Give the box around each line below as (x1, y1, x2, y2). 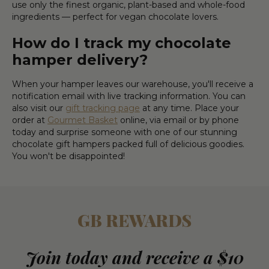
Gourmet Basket (47, 114, 118, 125)
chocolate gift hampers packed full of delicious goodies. (12, 138, 244, 150)
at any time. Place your (140, 102, 239, 113)
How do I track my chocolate (12, 34, 231, 52)
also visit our (12, 102, 65, 113)
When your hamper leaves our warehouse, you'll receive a (12, 78, 253, 89)
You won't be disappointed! (12, 150, 125, 162)
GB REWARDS (77, 208, 192, 231)
